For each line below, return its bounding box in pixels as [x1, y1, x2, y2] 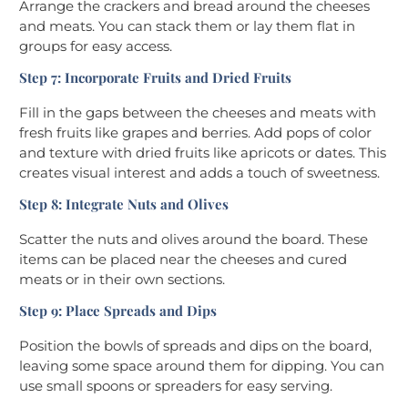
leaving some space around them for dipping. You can [19, 357, 384, 375]
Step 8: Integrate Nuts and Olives [19, 195, 229, 214]
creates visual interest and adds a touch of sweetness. [19, 164, 380, 182]
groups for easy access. [19, 37, 172, 56]
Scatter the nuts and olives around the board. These [19, 230, 368, 249]
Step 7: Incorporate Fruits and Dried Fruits [19, 68, 291, 87]
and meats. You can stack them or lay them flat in [19, 17, 355, 36]
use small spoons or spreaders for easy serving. [19, 377, 332, 395]
